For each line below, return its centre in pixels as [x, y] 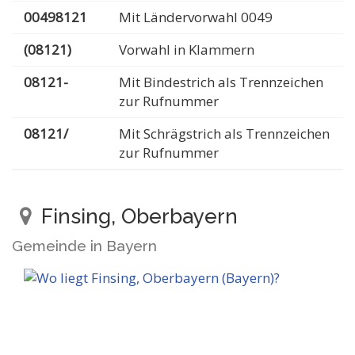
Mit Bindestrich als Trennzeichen [221, 82]
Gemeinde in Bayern [84, 246]
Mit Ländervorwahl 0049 [196, 17]
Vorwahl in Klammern [187, 50]
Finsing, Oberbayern [137, 216]
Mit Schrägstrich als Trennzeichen [224, 134]
